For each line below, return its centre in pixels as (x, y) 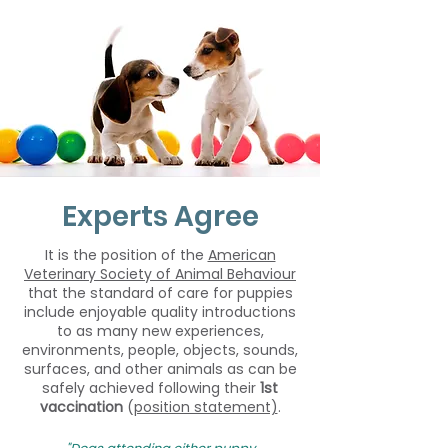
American (241, 255)
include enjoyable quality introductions (160, 312)
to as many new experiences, (160, 331)
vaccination (81, 407)
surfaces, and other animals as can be (160, 369)
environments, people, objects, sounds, (160, 350)
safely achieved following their (151, 388)
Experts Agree (160, 216)
